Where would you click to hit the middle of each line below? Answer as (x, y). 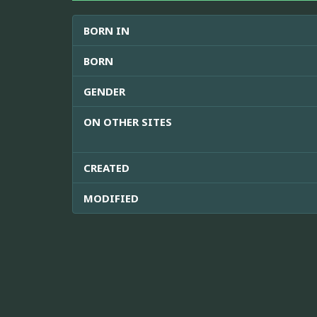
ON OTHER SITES (128, 121)
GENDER (104, 91)
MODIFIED (111, 198)
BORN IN (106, 30)
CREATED (106, 167)
